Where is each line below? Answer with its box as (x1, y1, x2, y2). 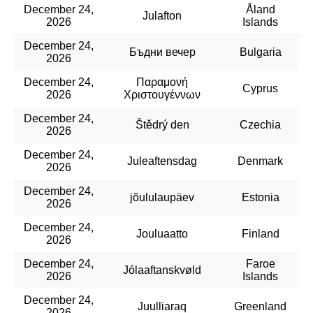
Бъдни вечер (129, 45, 196, 58)
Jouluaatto (136, 227, 188, 240)
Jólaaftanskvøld (123, 263, 201, 276)
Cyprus (242, 82, 278, 94)
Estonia (241, 191, 279, 203)
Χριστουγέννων (124, 88, 201, 101)
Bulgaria (239, 45, 282, 58)
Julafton (143, 9, 182, 22)
